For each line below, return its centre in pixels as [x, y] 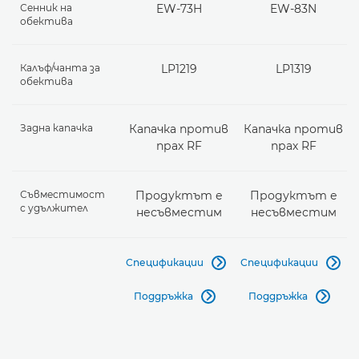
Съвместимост [63, 194]
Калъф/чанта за [60, 67]
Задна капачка [56, 127]
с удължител [54, 208]
